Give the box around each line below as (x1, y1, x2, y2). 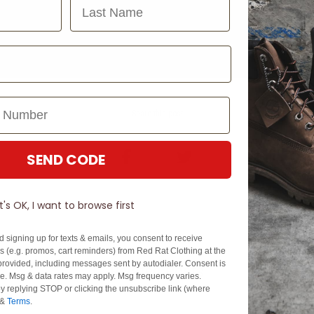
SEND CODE (27, 150, 105, 170)
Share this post (131, 108, 183, 118)
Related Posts (110, 261, 204, 281)
